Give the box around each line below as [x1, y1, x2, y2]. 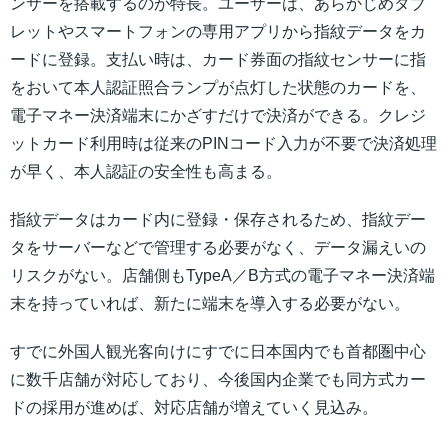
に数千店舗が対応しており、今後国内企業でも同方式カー [10, 371, 426, 389]
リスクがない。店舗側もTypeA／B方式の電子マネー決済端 [10, 267, 435, 285]
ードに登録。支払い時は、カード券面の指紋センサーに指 [10, 51, 426, 69]
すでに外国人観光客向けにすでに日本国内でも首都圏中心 [10, 343, 426, 361]
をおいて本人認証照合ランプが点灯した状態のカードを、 [10, 79, 426, 97]
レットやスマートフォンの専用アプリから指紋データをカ [10, 23, 426, 41]
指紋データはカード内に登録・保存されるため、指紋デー [10, 211, 426, 229]
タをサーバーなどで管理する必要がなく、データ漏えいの [10, 239, 426, 257]
